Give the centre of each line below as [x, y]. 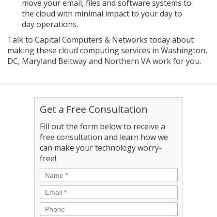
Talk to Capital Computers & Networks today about [101, 40]
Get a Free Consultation [93, 109]
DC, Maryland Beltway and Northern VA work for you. [104, 61]
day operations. [50, 24]
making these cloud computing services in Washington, [107, 50]
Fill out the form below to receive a [102, 126]
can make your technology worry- [101, 148]
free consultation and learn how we [104, 137]
